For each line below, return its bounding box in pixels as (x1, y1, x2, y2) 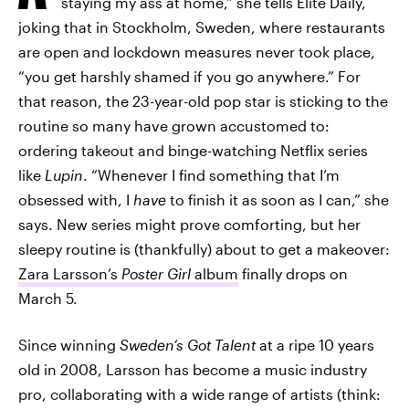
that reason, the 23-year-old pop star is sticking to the (18, 92, 388, 110)
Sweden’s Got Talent (116, 336, 256, 353)
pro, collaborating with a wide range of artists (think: (18, 385, 381, 403)
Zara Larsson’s (18, 265, 121, 282)
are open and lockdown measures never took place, (18, 43, 375, 60)
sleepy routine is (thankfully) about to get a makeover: (18, 240, 390, 257)
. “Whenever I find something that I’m (83, 166, 340, 184)
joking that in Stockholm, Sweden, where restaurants (18, 18, 385, 36)
